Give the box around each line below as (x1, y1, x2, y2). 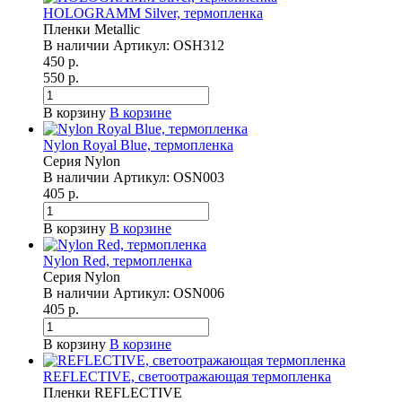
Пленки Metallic (43, 22, 140, 38)
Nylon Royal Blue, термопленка (43, 137, 233, 153)
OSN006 (173, 285, 224, 301)
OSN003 (173, 170, 224, 186)
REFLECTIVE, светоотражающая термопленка (43, 369, 331, 385)
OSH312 (173, 38, 224, 54)
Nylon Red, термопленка (43, 253, 192, 269)
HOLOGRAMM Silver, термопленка (43, 5, 263, 22)
